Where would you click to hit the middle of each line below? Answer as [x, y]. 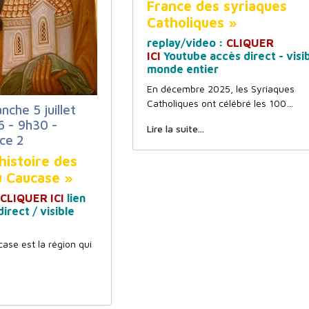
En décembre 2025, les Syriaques [220, 89]
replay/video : [186, 43]
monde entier [182, 69]
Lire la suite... [175, 129]
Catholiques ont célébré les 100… [220, 103]
